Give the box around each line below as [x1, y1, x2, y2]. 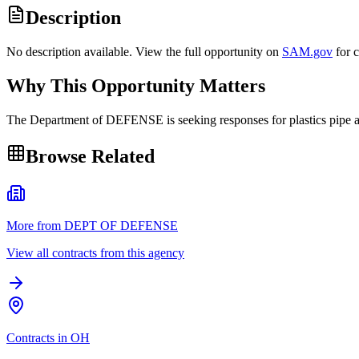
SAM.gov [282, 45, 333, 59]
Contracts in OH [6, 330, 90, 345]
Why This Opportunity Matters [6, 75, 265, 97]
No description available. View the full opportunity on [6, 45, 279, 59]
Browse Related [26, 145, 155, 167]
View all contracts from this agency [6, 245, 184, 260]
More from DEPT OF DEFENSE [6, 218, 178, 232]
